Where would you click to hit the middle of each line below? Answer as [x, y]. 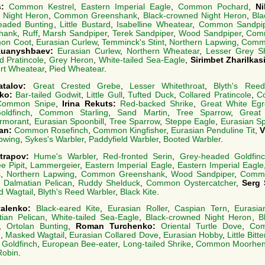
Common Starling [73, 112]
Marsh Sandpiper [75, 33]
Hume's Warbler [65, 156]
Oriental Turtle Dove [201, 227]
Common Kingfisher [130, 130]
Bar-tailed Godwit [48, 95]
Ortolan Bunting [37, 227]
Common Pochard [213, 7]
